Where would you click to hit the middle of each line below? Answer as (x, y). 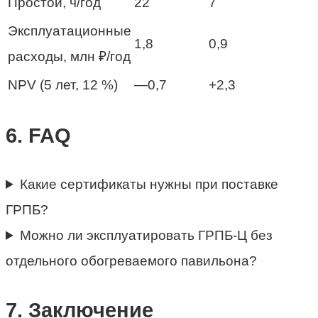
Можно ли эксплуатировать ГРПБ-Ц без (147, 236)
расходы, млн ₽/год (69, 56)
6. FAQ (38, 136)
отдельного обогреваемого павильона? (131, 261)
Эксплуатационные (70, 31)
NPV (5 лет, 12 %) (63, 84)
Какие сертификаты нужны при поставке (149, 185)
